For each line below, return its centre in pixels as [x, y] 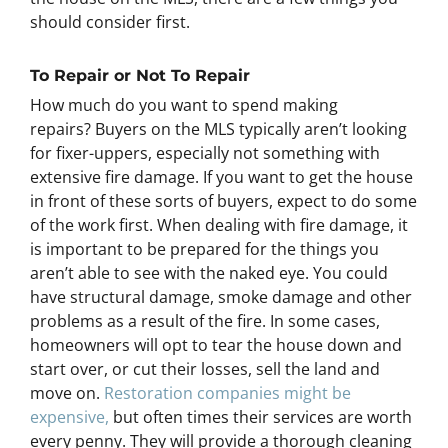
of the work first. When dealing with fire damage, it [219, 224]
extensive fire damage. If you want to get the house [221, 176]
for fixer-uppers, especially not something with [205, 152]
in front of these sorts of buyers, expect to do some [223, 200]
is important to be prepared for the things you [204, 248]
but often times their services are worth [260, 416]
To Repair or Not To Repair [140, 75]
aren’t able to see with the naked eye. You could [209, 272]
